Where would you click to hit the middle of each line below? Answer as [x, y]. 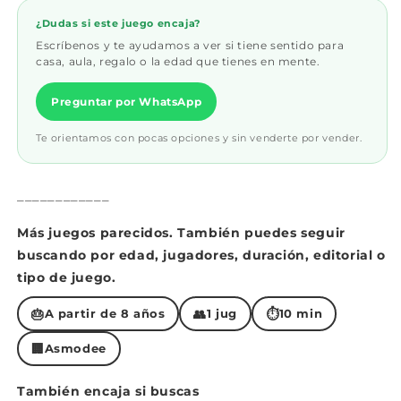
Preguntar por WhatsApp [127, 102]
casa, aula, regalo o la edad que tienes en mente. [178, 61]
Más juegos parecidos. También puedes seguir [181, 233]
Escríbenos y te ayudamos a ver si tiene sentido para [190, 45]
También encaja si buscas [108, 391]
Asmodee [75, 348]
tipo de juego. [67, 277]
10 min [301, 313]
